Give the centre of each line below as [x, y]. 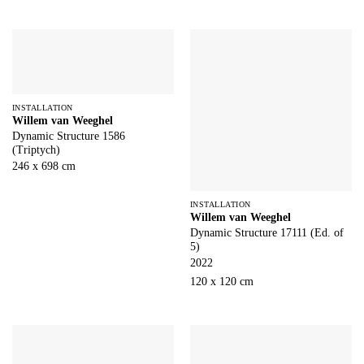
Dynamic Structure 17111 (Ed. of [266, 233]
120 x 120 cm [221, 282]
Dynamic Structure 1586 [68, 136]
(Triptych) [36, 150]
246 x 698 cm [43, 167]
